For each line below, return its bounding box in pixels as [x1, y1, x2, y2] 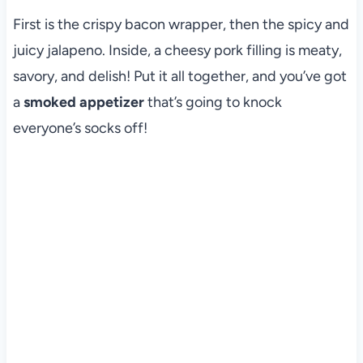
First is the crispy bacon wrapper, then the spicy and [12, 15, 349, 33]
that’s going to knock [143, 92, 282, 111]
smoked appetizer [19, 92, 144, 111]
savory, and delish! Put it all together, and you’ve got [12, 66, 347, 85]
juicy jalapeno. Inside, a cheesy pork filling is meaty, [12, 41, 342, 59]
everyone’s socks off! [12, 118, 147, 137]
